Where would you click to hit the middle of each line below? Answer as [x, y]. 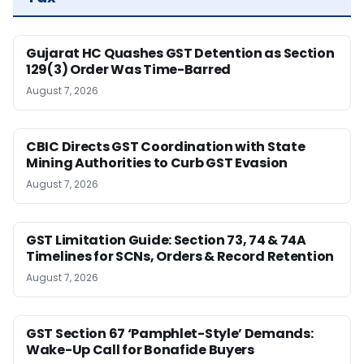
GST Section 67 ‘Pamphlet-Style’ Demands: [170, 334]
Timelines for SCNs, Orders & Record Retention [180, 257]
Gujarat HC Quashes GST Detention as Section [180, 54]
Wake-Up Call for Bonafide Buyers [140, 350]
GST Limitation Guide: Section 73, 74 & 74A [166, 240]
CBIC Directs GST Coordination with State [166, 147]
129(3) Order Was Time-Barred [128, 70]
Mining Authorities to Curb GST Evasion [157, 163]
